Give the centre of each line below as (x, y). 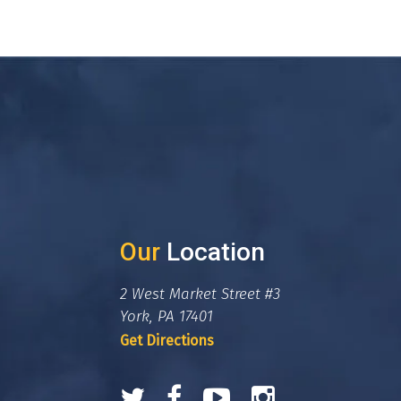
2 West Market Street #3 (200, 294)
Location (212, 252)
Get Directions (166, 341)
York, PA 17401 (166, 316)
